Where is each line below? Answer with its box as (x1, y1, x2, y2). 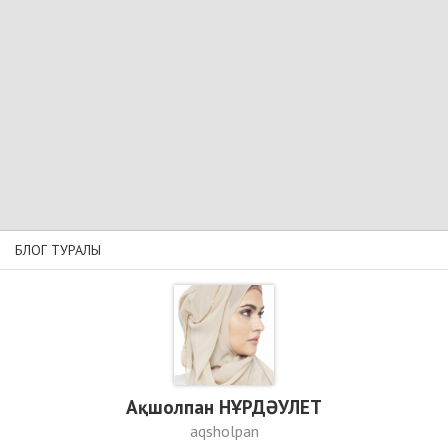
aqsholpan (189, 421, 259, 442)
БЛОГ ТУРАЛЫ (15, 241, 101, 260)
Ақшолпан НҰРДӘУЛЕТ (126, 394, 322, 420)
